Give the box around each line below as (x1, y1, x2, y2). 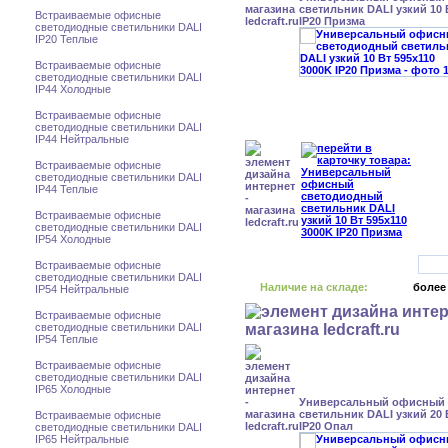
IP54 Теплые (35, 333, 98, 345)
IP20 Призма (299, 15, 365, 27)
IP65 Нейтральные (35, 433, 129, 445)
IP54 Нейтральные (35, 283, 129, 295)
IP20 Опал (299, 420, 353, 432)
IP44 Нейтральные (35, 133, 129, 145)
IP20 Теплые (35, 33, 98, 45)
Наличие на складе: (260, 281, 368, 293)
